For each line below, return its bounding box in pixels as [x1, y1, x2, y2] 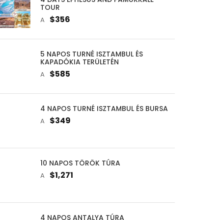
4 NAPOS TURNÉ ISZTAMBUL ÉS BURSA [40, 103, 168, 113]
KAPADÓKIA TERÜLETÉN [40, 56, 119, 67]
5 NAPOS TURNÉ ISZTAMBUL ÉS [40, 49, 143, 59]
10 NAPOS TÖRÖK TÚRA [40, 158, 120, 168]
